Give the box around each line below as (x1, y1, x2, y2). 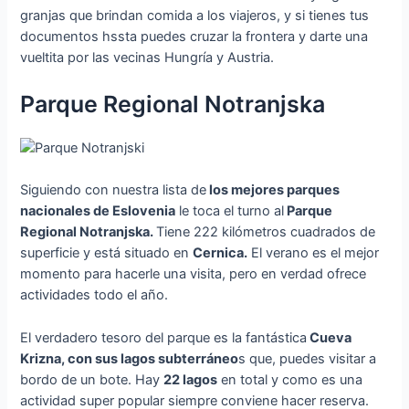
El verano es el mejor (247, 245, 380, 262)
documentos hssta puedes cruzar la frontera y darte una (20, 28, 369, 46)
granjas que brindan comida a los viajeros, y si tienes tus (20, 7, 370, 25)
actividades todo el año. (20, 287, 169, 304)
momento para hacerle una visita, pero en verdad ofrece (20, 266, 367, 283)
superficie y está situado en (20, 245, 194, 262)
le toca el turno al (175, 203, 285, 220)
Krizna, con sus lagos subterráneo (20, 350, 239, 367)
